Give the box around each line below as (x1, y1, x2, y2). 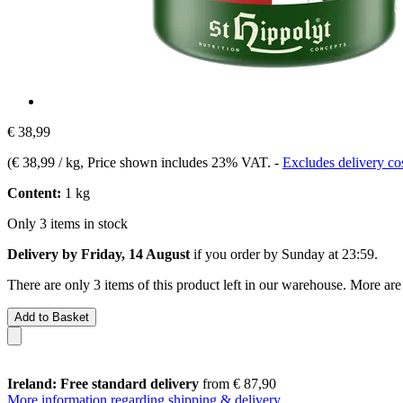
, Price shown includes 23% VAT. (80, 154, 274, 170)
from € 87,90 (199, 375, 276, 391)
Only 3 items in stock (7, 215, 128, 231)
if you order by (190, 246, 282, 262)
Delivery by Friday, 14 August (7, 246, 190, 262)
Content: (7, 184, 61, 201)
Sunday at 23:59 (282, 246, 374, 262)
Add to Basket (14, 309, 89, 324)
